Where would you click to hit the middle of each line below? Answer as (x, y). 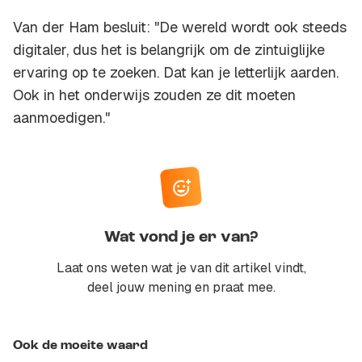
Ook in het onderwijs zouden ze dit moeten (154, 95)
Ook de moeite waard (80, 346)
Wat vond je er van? (181, 238)
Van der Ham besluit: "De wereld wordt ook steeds (180, 27)
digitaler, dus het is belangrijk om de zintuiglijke (169, 50)
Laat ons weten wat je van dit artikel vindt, (181, 268)
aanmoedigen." (61, 118)
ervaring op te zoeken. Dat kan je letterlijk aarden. (176, 73)
